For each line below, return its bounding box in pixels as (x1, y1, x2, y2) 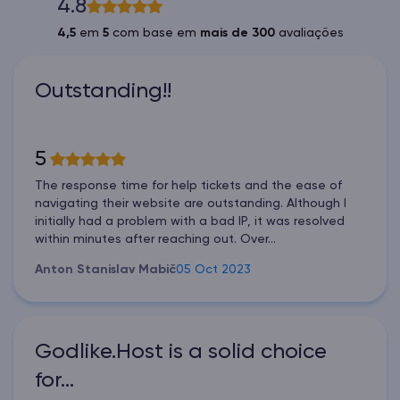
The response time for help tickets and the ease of (35, 179, 342, 192)
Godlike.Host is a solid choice (35, 340, 327, 362)
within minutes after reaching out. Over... (35, 232, 276, 246)
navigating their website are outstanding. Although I (35, 196, 346, 210)
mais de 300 (199, 26, 275, 39)
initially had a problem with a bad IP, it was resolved (35, 214, 345, 228)
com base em (108, 26, 200, 39)
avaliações (274, 26, 344, 39)
